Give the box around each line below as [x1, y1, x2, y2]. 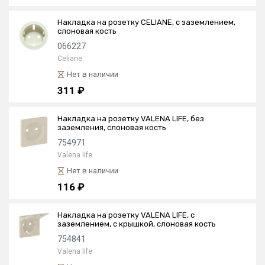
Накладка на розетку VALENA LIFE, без [57, 114, 204, 123]
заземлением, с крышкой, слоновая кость [57, 219, 216, 228]
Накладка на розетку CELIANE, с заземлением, [57, 18, 235, 27]
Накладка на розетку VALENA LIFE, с [57, 211, 195, 219]
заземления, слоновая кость [57, 123, 166, 132]
